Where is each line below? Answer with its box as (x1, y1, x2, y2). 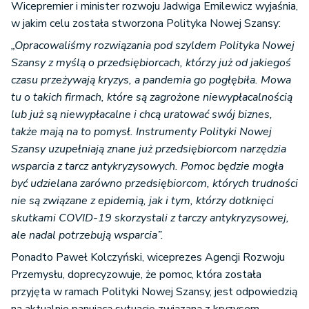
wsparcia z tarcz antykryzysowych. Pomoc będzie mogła (11, 159, 283, 175)
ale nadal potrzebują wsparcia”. (11, 228, 163, 243)
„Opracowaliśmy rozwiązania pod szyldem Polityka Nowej (11, 38, 295, 54)
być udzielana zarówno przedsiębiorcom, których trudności (11, 176, 298, 192)
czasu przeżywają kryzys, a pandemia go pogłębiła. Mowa (11, 72, 291, 88)
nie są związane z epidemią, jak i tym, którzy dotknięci (11, 193, 274, 209)
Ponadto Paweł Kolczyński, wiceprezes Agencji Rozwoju (11, 250, 285, 266)
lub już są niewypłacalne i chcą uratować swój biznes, (11, 107, 272, 123)
